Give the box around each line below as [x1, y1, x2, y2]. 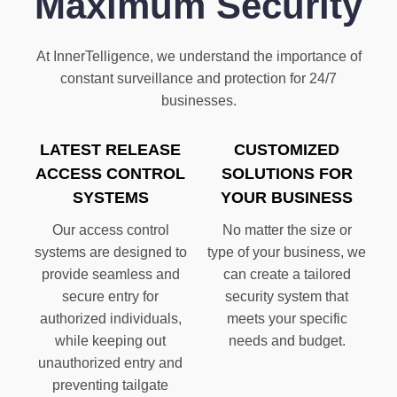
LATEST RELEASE [40, 140, 181, 159]
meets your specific [226, 310, 347, 326]
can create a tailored [222, 266, 351, 282]
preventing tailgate [52, 377, 168, 393]
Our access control [51, 222, 169, 237]
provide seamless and [41, 266, 180, 282]
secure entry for [62, 288, 159, 304]
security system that [225, 288, 348, 304]
